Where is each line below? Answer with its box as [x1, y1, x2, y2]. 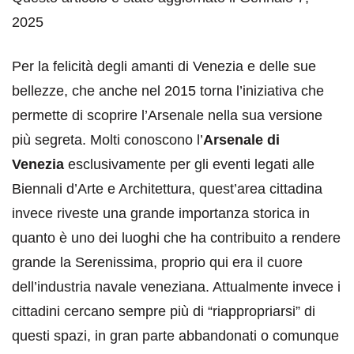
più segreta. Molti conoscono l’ [12, 132, 203, 149]
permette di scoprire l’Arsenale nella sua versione [12, 107, 322, 124]
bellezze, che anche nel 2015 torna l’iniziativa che [12, 83, 324, 100]
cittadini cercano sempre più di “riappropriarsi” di [12, 303, 315, 320]
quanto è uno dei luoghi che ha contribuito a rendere [12, 230, 341, 247]
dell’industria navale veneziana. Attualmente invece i [12, 279, 341, 296]
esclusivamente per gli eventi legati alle [64, 156, 314, 173]
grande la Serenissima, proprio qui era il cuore [12, 254, 303, 271]
